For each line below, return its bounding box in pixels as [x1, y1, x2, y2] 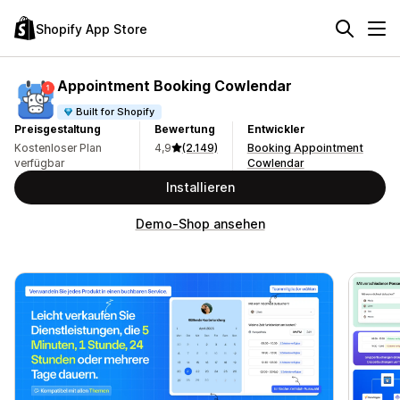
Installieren [165, 179, 235, 195]
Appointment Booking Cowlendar [57, 76, 292, 95]
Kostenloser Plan [14, 141, 102, 154]
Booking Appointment [246, 141, 363, 154]
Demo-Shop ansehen [135, 216, 265, 231]
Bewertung [154, 122, 215, 136]
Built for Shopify [76, 104, 155, 118]
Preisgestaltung [14, 122, 101, 136]
